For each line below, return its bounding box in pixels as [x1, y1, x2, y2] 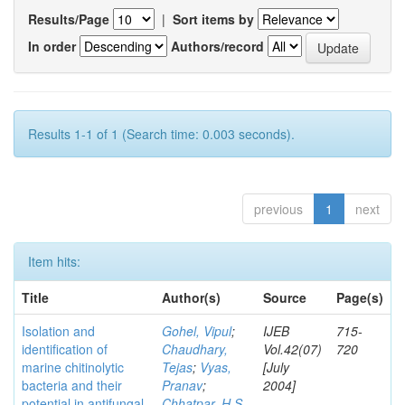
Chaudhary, [162, 340, 228, 358]
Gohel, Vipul [162, 322, 231, 340]
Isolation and [22, 322, 95, 340]
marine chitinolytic [22, 358, 124, 376]
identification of [22, 340, 108, 358]
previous [254, 200, 303, 218]
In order [28, 36, 76, 55]
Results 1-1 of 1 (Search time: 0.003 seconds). [28, 125, 295, 143]
